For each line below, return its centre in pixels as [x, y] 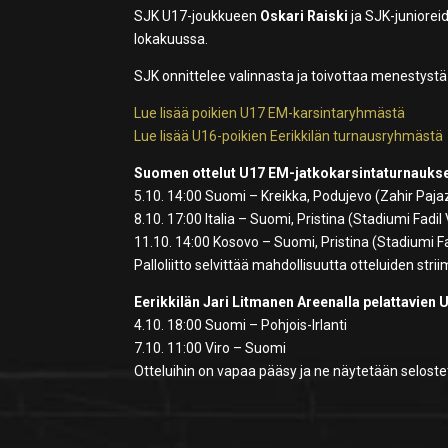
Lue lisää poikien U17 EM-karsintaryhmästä [270, 113]
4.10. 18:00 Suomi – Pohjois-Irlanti [241, 325]
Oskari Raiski [304, 16]
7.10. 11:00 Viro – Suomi [210, 348]
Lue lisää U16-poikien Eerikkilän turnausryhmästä [289, 136]
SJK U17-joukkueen [197, 16]
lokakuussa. [171, 39]
